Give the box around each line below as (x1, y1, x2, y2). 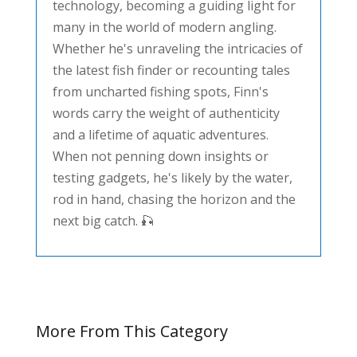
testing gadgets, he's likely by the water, (52, 168, 292, 186)
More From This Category (35, 320, 228, 342)
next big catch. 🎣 (52, 211, 154, 229)
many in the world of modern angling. (52, 18, 277, 36)
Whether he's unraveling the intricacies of (52, 39, 303, 57)
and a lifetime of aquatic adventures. (52, 125, 269, 143)
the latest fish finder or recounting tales (52, 61, 290, 79)
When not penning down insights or (52, 147, 269, 165)
